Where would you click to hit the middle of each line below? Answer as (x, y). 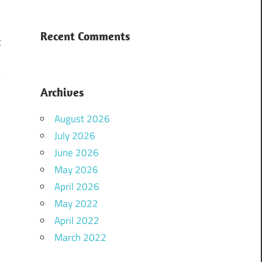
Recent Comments (85, 36)
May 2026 (76, 169)
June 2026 (76, 152)
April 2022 (77, 220)
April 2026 (77, 186)
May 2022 (76, 203)
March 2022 (80, 237)
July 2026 (75, 135)
